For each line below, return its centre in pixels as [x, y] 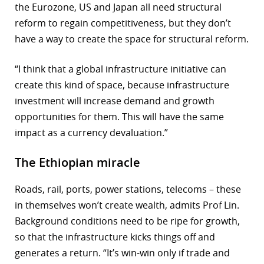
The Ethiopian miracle [77, 163]
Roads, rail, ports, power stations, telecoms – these [128, 189]
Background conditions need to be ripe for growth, [127, 221]
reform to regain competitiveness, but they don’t [123, 23]
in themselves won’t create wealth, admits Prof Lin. [127, 205]
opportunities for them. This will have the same [119, 117]
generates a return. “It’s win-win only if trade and [122, 253]
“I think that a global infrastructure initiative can [121, 69]
